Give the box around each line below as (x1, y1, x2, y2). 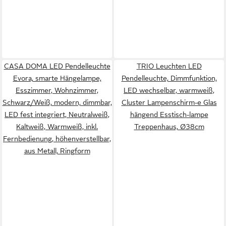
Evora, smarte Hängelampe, (13, 74, 101, 82)
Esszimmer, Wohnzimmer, (16, 86, 98, 94)
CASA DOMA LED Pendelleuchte (4, 62, 110, 70)
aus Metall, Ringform (24, 147, 90, 155)
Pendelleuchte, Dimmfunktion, (121, 74, 217, 82)
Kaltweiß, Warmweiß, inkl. (16, 123, 98, 131)
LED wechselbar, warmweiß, (124, 86, 214, 94)
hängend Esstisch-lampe (130, 110, 208, 119)
